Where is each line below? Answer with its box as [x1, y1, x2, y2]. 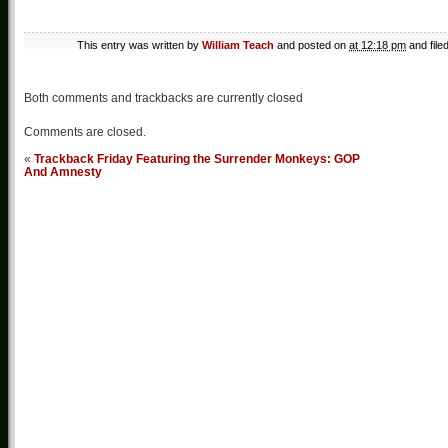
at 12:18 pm [349, 39, 406, 52]
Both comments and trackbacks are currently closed [24, 91, 303, 106]
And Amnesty [24, 165, 102, 179]
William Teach [202, 39, 274, 52]
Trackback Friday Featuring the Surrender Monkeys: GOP [34, 152, 360, 166]
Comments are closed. [24, 125, 146, 140]
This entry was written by [77, 39, 202, 52]
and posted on [274, 39, 349, 52]
